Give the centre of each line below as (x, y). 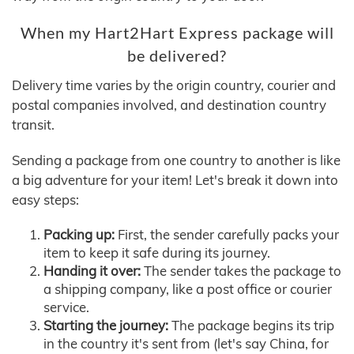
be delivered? (177, 56)
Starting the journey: (106, 326)
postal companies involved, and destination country (169, 105)
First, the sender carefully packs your (227, 235)
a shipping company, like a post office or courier (188, 289)
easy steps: (45, 200)
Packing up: (79, 235)
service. (66, 307)
